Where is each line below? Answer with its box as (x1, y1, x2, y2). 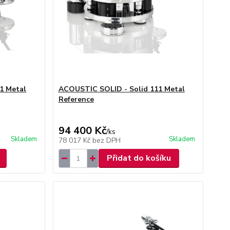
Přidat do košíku (106, 152, 171, 164)
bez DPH (92, 136, 121, 145)
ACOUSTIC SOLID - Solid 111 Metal (58, 84, 185, 94)
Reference (58, 94, 94, 104)
